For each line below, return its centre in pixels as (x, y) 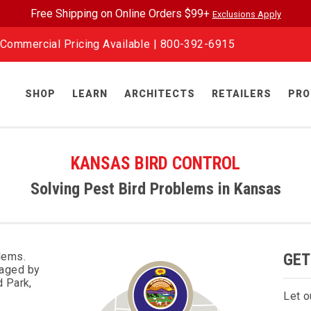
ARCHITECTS (160, 94)
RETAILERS (242, 94)
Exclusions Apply (246, 14)
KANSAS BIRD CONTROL (155, 163)
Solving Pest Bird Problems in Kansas (155, 189)
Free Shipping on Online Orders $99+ (121, 14)
